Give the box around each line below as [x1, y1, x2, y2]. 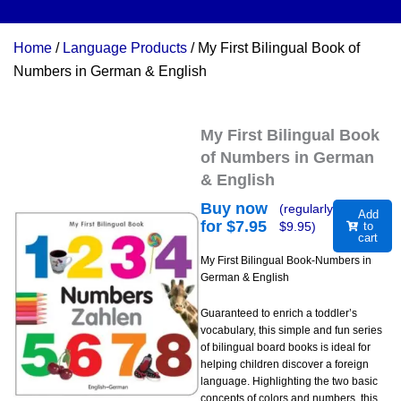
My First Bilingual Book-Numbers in [200, 254, 371, 268]
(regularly [278, 201, 333, 217]
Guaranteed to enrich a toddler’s [200, 307, 357, 320]
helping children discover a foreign [200, 358, 369, 371]
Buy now [200, 200, 268, 218]
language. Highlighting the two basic [200, 375, 378, 388]
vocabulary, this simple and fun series [200, 324, 382, 337]
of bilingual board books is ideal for [200, 341, 371, 354]
